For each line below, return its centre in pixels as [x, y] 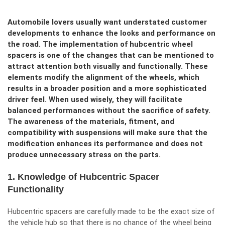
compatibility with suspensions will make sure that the [107, 133]
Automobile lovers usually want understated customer [107, 22]
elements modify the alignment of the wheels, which [103, 77]
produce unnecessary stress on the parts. [84, 155]
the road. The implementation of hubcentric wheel [100, 44]
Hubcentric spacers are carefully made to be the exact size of [111, 211]
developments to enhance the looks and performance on [111, 33]
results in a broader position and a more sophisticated [107, 88]
